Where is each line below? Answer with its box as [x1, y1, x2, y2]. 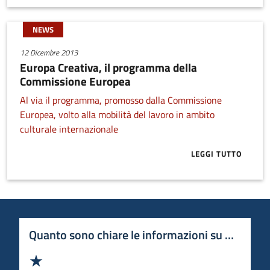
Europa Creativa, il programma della [19, 58, 197, 76]
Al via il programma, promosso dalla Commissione [19, 92, 222, 107]
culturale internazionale [19, 121, 118, 136]
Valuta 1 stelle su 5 [43, 251, 121, 266]
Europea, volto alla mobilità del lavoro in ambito [19, 107, 215, 122]
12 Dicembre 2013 [19, 46, 78, 59]
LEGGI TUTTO [191, 147, 242, 160]
